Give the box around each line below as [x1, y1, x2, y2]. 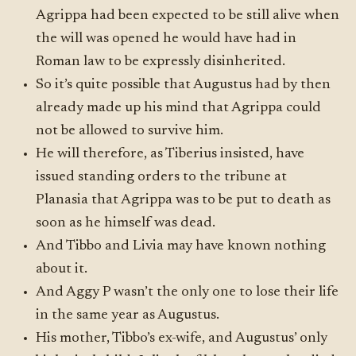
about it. [36, 262, 88, 277]
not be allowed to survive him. [36, 124, 224, 138]
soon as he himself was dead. [36, 216, 216, 230]
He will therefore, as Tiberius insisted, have [36, 147, 305, 161]
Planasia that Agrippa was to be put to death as [36, 193, 331, 207]
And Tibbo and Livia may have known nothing [36, 239, 327, 253]
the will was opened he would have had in [36, 32, 297, 46]
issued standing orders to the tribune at [36, 170, 288, 184]
